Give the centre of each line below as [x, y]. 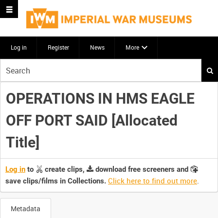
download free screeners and [142, 170]
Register [58, 47]
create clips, [65, 170]
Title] [22, 142]
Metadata [26, 209]
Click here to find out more [153, 181]
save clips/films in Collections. [56, 181]
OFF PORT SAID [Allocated [91, 120]
